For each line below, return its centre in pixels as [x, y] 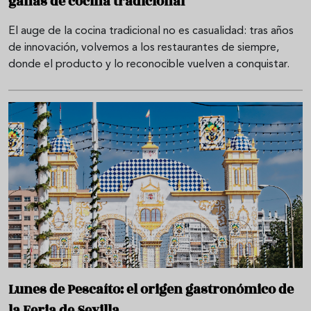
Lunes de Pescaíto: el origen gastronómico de [151, 289]
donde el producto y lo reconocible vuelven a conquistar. [149, 65]
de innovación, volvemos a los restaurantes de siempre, [144, 48]
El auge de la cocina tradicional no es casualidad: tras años [151, 32]
